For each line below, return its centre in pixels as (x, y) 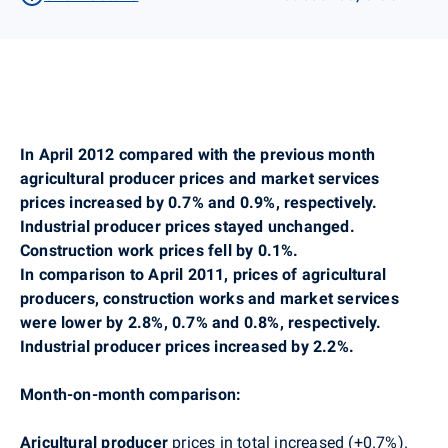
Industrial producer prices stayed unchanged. (187, 226)
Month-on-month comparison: (131, 394)
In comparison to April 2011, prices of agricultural (203, 274)
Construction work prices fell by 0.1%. (159, 250)
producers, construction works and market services (209, 298)
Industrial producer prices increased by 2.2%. (187, 346)
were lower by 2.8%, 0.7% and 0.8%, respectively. (201, 322)
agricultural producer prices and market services (200, 178)
